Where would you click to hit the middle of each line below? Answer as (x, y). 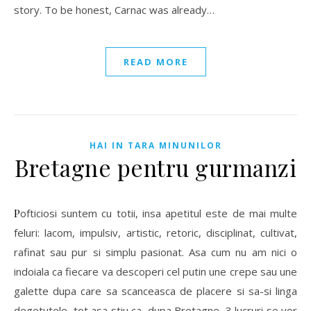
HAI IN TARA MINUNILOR (155, 145)
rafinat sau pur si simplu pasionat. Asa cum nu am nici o (155, 252)
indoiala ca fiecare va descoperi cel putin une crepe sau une (155, 271)
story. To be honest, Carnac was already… (114, 9)
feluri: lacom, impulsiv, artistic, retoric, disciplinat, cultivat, (155, 232)
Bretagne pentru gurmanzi (155, 167)
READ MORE (155, 61)
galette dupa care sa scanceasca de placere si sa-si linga (155, 291)
